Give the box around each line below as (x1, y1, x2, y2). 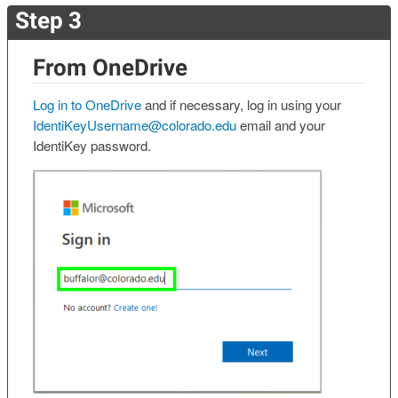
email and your (236, 115, 325, 135)
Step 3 (15, 6, 82, 34)
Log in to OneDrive (33, 95, 141, 115)
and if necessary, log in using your (141, 95, 341, 115)
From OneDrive (33, 53, 187, 81)
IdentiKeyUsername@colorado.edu (33, 115, 236, 135)
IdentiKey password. (33, 136, 151, 155)
